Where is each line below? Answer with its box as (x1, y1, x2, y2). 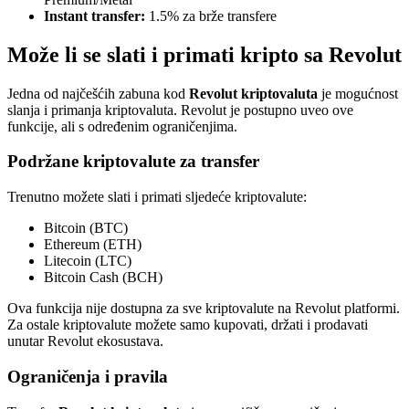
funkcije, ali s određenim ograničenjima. (7, 118, 237, 134)
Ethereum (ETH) (44, 236, 142, 253)
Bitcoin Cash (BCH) (44, 269, 163, 286)
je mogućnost (318, 85, 398, 101)
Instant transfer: (44, 7, 145, 24)
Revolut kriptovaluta (189, 85, 318, 101)
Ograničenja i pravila (7, 366, 168, 386)
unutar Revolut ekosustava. (7, 333, 163, 350)
